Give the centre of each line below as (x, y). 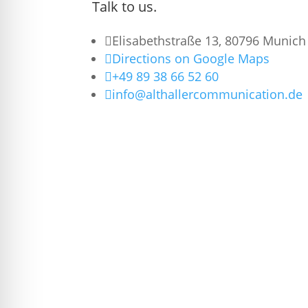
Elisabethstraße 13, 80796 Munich (209, 40)
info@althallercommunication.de (208, 94)
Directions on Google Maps (191, 58)
